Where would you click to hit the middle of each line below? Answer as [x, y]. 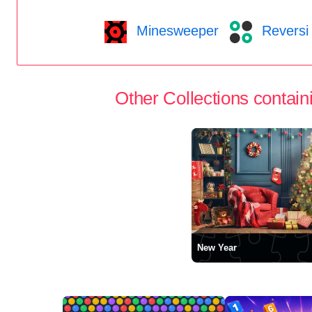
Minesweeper [175, 30]
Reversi [283, 30]
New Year [217, 248]
